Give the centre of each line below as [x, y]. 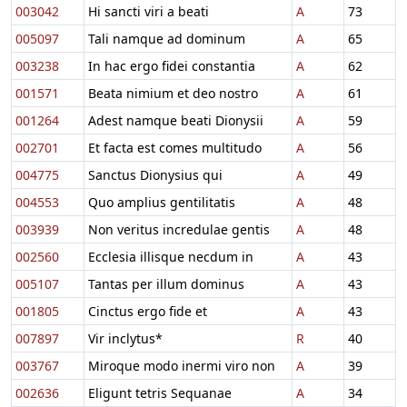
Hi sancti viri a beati [149, 11]
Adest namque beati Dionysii [176, 120]
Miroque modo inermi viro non [182, 365]
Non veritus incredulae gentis [179, 229]
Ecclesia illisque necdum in [171, 256]
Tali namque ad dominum [167, 38]
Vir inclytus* [125, 338]
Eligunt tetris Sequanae [160, 392]
